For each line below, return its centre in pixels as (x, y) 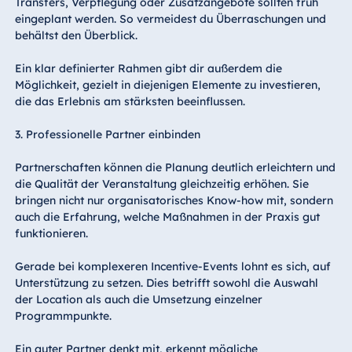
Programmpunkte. (63, 316)
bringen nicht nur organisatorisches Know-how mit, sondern (174, 201)
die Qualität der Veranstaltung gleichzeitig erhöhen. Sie (161, 184)
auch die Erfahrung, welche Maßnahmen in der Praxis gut (167, 217)
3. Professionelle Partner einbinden (107, 135)
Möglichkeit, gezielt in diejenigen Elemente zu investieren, (167, 85)
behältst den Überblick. (76, 36)
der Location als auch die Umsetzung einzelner (138, 300)
